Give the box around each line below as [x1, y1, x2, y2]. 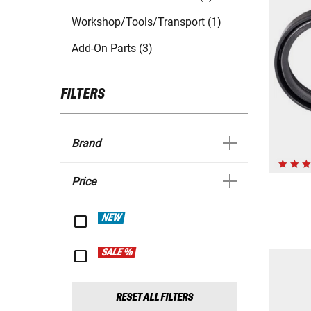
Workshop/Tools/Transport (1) [72, 15, 221, 29]
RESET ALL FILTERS [115, 292, 193, 304]
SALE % [101, 247, 134, 259]
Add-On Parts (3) [72, 42, 153, 56]
